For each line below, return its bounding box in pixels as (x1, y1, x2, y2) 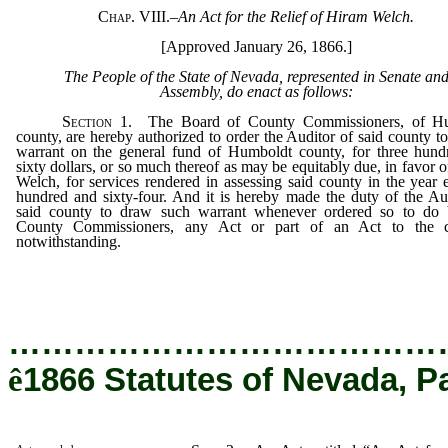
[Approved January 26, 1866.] (160, 38, 352, 56)
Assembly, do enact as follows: (159, 83, 353, 101)
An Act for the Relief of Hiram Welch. (178, 8, 414, 26)
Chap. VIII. (98, 8, 170, 26)
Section (62, 113, 112, 131)
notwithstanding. (15, 233, 121, 251)
